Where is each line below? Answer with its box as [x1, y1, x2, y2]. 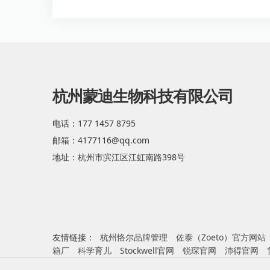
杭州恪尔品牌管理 [100, 231, 168, 243]
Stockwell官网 [120, 245, 174, 256]
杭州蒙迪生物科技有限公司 [52, 87, 233, 105]
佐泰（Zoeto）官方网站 [176, 231, 266, 243]
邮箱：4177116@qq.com [52, 134, 149, 146]
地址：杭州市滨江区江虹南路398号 [52, 151, 185, 163]
